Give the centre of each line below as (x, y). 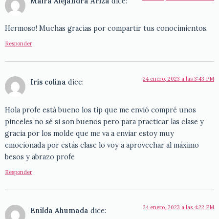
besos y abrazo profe (40, 157)
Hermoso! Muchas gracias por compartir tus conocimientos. (106, 28)
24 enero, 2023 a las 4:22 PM (178, 208)
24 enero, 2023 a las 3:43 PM (178, 79)
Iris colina (48, 82)
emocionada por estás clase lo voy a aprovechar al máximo (102, 145)
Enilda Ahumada (59, 211)
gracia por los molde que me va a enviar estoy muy (89, 133)
